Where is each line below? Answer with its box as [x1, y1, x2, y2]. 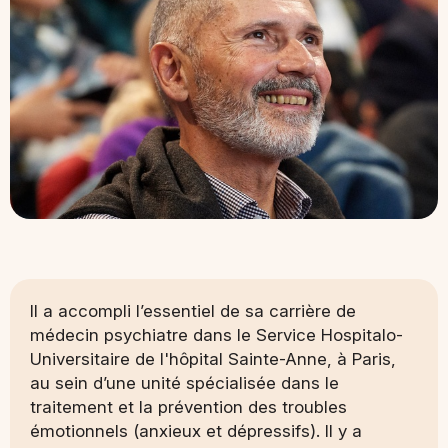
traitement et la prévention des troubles [30, 396, 347, 417]
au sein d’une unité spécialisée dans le [30, 372, 339, 393]
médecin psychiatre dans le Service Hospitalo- [30, 324, 403, 345]
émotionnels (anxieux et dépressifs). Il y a [30, 420, 362, 441]
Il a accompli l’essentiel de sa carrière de [30, 300, 356, 321]
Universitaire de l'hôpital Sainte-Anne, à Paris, [30, 348, 396, 369]
